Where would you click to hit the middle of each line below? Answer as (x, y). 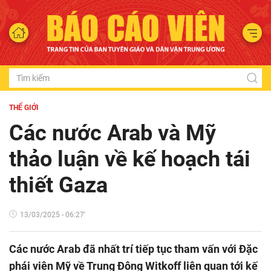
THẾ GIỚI (24, 107)
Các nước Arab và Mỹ (113, 133)
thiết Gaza (58, 185)
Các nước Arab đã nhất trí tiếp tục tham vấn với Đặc (133, 249)
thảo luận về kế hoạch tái (130, 159)
